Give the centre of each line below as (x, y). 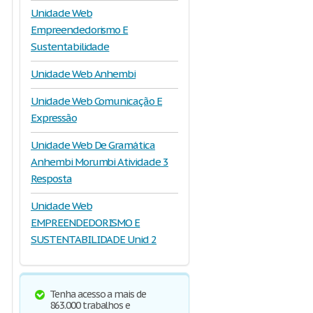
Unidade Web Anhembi (83, 74)
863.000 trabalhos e (90, 305)
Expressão (54, 118)
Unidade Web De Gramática (93, 145)
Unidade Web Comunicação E (97, 101)
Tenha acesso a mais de (98, 294)
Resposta (51, 179)
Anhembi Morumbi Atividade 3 (100, 162)
